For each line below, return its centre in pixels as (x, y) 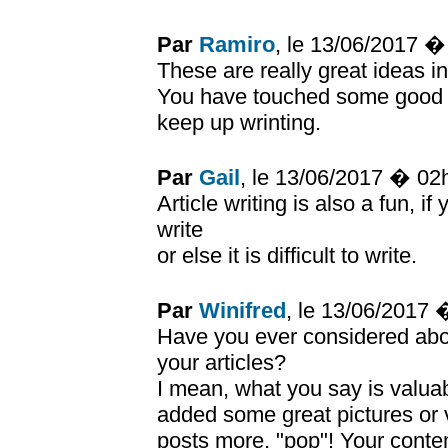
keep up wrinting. (239, 122)
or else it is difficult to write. (287, 255)
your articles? (221, 362)
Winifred (242, 310)
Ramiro (237, 44)
